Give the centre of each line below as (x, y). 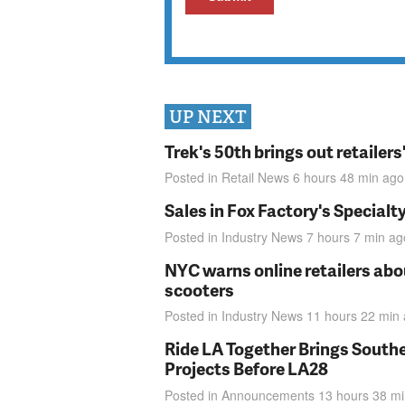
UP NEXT (208, 117)
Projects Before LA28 (246, 369)
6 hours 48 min (336, 178)
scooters (199, 289)
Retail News (255, 178)
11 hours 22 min (353, 316)
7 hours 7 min (346, 236)
